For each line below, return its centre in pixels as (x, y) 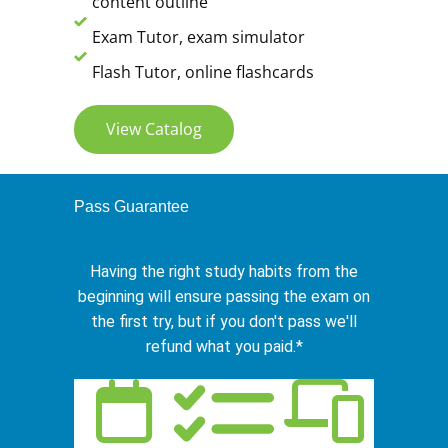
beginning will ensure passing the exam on (224, 297)
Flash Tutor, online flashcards (202, 72)
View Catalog (154, 129)
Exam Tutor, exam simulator (198, 37)
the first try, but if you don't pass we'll (224, 322)
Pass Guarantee (131, 207)
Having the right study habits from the (224, 272)
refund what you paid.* (224, 347)
